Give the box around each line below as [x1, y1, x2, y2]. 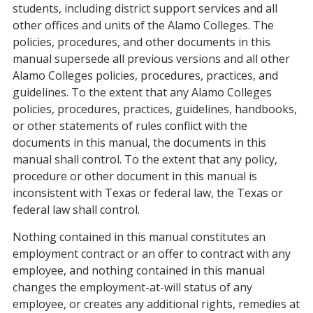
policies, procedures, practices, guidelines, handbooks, [13, 101, 297, 117]
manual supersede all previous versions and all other [13, 51, 290, 66]
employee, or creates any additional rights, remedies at [13, 296, 300, 312]
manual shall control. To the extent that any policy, [13, 152, 277, 167]
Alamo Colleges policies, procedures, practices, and [13, 68, 278, 83]
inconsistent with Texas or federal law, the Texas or [13, 185, 283, 201]
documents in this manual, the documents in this [13, 135, 266, 150]
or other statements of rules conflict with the [13, 118, 247, 133]
